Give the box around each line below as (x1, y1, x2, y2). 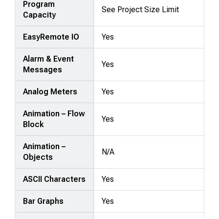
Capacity (23, 10, 56, 20)
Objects (23, 152, 53, 162)
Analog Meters (23, 87, 78, 96)
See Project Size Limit (102, 4, 179, 14)
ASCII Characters (23, 174, 86, 184)
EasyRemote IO (23, 32, 80, 42)
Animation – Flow (23, 109, 86, 118)
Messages (23, 65, 63, 74)
